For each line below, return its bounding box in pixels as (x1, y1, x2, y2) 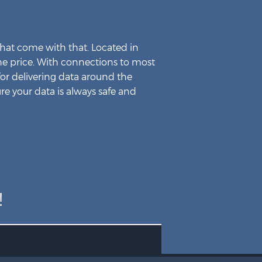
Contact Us (116, 66, 154, 75)
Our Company (116, 23, 165, 32)
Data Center (116, 44, 157, 53)
